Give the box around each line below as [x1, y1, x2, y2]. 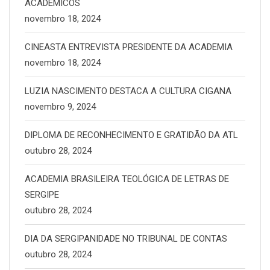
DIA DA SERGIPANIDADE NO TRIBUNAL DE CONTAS [25, 233, 227, 244]
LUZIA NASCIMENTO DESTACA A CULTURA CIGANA [25, 86, 231, 96]
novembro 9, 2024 [25, 101, 96, 112]
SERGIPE [25, 189, 59, 200]
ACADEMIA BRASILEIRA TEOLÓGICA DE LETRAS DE [25, 174, 229, 184]
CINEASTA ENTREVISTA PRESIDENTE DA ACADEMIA [25, 42, 233, 52]
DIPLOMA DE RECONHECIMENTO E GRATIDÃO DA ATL [25, 130, 238, 140]
